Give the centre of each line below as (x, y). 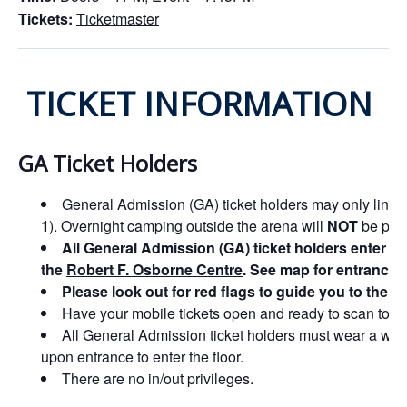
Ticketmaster (118, 19)
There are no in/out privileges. (158, 379)
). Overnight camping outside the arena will (188, 226)
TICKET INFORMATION (195, 104)
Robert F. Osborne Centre (154, 270)
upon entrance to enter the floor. (142, 357)
